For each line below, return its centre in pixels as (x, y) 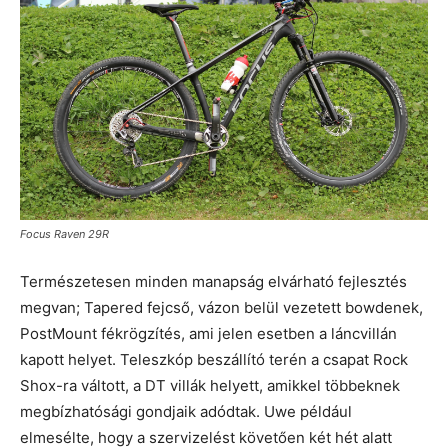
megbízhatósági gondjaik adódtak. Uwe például (186, 411)
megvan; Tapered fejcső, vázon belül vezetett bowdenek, (221, 307)
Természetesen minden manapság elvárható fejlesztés (213, 281)
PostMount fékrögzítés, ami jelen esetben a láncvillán (208, 333)
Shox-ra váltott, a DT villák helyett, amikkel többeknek (210, 385)
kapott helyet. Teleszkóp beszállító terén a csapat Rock (214, 359)
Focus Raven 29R (64, 233)
